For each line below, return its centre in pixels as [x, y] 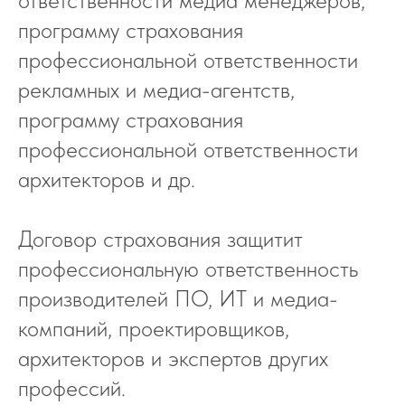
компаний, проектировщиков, [154, 328]
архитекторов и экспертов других [173, 358]
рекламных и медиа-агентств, [156, 89]
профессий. [72, 387]
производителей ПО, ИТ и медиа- [178, 298]
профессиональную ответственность [188, 268]
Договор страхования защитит [160, 238]
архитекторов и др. [107, 179]
